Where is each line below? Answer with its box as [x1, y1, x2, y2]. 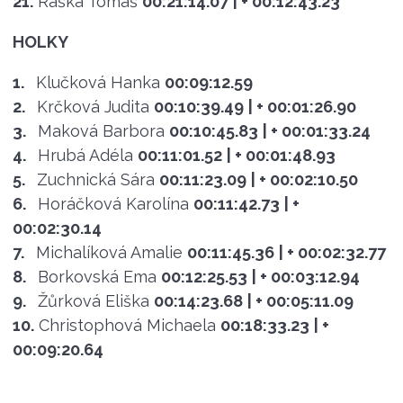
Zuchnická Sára [36, 169, 155, 189]
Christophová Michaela [38, 315, 216, 335]
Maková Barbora [37, 121, 165, 140]
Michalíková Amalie [35, 242, 183, 262]
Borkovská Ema [37, 266, 157, 286]
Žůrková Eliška [37, 291, 149, 310]
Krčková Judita [36, 96, 149, 116]
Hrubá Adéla [37, 145, 133, 165]
